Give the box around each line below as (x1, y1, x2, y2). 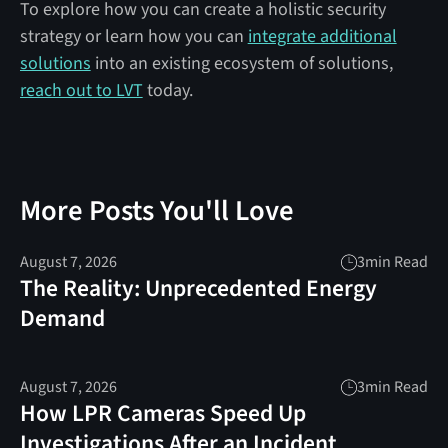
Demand (19, 302, 105, 336)
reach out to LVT (19, 77, 143, 103)
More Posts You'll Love (19, 191, 294, 232)
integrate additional (247, 23, 397, 49)
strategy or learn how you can (19, 23, 248, 49)
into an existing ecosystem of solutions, (90, 50, 393, 76)
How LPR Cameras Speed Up (19, 397, 306, 431)
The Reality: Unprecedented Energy (19, 272, 377, 306)
